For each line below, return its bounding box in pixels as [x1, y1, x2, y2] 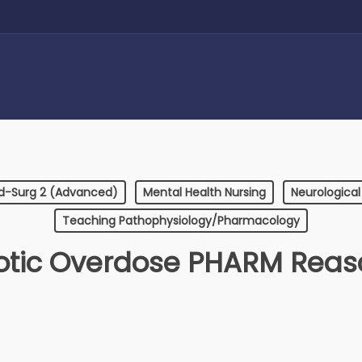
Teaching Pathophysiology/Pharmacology [61, 213, 300, 229]
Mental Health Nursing [143, 184, 266, 200]
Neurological [291, 184, 360, 200]
